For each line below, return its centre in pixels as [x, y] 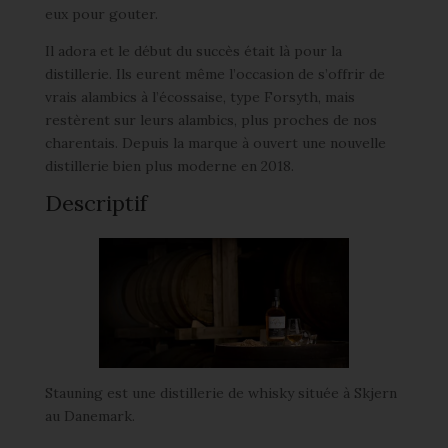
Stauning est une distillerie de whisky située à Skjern [220, 393]
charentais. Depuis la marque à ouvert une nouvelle [215, 143]
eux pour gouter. [101, 14]
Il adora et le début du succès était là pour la [193, 51]
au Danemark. [89, 416]
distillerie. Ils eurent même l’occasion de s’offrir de [214, 74]
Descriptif [95, 203]
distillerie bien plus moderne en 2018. [169, 166]
